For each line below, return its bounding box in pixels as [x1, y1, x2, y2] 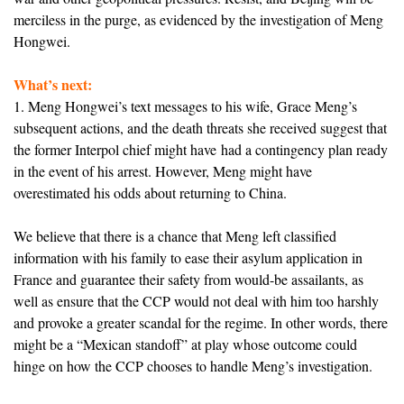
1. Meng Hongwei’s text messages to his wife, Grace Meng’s [14, 96, 357, 115]
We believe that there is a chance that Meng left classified [14, 225, 336, 245]
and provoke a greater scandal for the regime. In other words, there [14, 312, 388, 332]
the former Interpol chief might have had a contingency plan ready [14, 139, 388, 159]
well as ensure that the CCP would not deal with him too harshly [14, 290, 379, 310]
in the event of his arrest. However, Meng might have [14, 161, 312, 180]
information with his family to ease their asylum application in [14, 247, 363, 267]
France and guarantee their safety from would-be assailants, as [14, 269, 363, 289]
